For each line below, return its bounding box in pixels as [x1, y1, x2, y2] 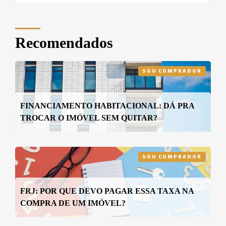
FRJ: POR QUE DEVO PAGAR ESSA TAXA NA [20, 187, 194, 196]
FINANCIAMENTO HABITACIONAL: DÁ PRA [20, 101, 194, 110]
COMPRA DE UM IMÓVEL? [20, 199, 126, 208]
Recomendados [15, 34, 113, 51]
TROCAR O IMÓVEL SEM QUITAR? [20, 113, 157, 122]
